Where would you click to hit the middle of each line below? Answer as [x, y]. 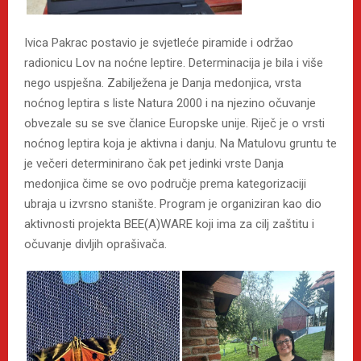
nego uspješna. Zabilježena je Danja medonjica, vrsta [163, 83]
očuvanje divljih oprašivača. [95, 244]
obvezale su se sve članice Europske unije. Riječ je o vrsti [174, 123]
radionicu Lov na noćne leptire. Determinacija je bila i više [174, 62]
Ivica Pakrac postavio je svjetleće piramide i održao [159, 42]
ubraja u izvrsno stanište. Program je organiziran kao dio [173, 203]
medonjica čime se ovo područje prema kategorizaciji [165, 183]
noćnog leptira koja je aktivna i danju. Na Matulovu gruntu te [180, 143]
